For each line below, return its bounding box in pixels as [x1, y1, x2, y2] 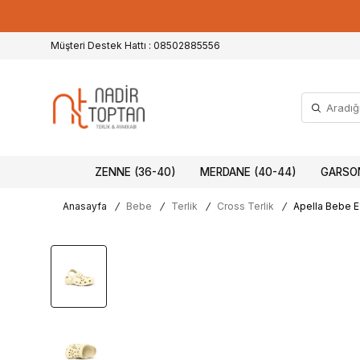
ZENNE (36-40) [95, 166, 176, 178]
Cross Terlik [217, 200, 274, 212]
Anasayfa [63, 200, 107, 212]
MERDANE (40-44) [200, 166, 297, 178]
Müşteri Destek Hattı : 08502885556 [51, 39, 220, 51]
